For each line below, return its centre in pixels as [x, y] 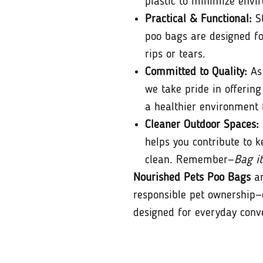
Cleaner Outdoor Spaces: [202, 125]
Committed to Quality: [196, 72]
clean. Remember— [190, 160]
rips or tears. [175, 54]
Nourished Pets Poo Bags [192, 178]
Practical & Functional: [198, 19]
